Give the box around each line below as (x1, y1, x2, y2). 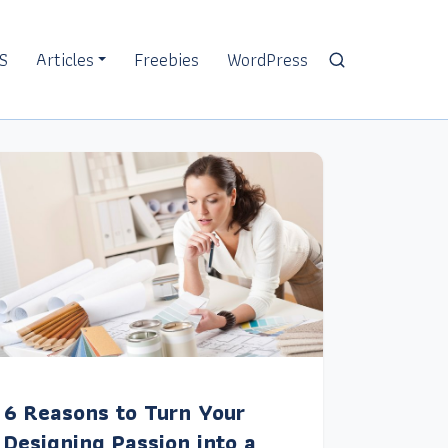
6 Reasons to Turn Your (3, 395, 245, 431)
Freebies (134, 44, 199, 74)
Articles (36, 44, 94, 74)
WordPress (227, 44, 308, 74)
